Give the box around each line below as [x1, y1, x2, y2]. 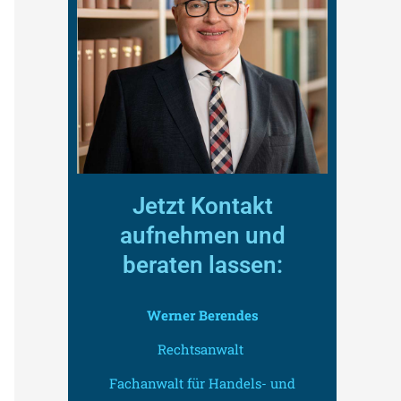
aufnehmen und [119, 222, 286, 249]
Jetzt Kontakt [132, 192, 273, 219]
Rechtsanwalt [158, 340, 247, 358]
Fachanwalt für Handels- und [109, 374, 295, 392]
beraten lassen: [122, 252, 283, 278]
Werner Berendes [146, 306, 259, 324]
